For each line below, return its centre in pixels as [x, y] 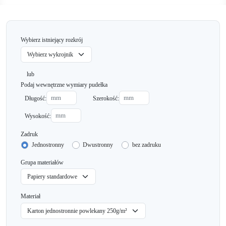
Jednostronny [48, 145]
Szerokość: [106, 99]
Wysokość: [38, 116]
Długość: [36, 99]
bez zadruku [146, 145]
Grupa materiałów [42, 162]
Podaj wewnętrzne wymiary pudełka [64, 84]
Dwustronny [98, 145]
